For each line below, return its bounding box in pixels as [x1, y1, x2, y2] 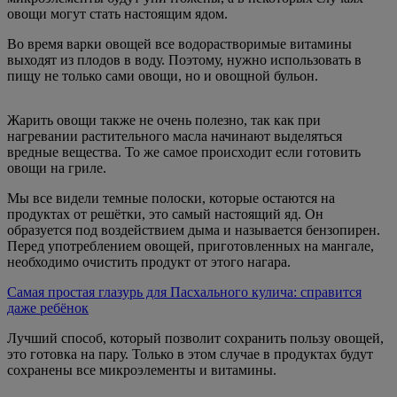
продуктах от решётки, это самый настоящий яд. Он [7, 206, 323, 222]
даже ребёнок [7, 300, 89, 315]
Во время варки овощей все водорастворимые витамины [7, 35, 352, 51]
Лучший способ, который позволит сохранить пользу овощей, [7, 330, 384, 346]
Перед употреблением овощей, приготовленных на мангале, [7, 237, 374, 253]
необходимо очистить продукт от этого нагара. [7, 253, 291, 269]
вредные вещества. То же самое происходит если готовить [7, 144, 361, 160]
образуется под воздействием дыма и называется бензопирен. [7, 222, 380, 237]
